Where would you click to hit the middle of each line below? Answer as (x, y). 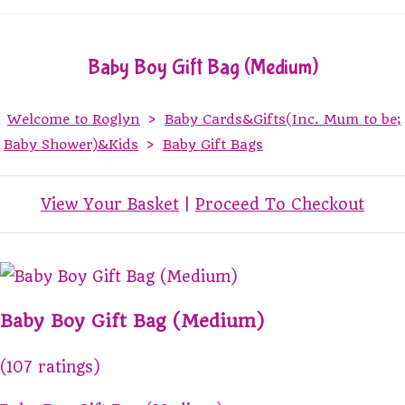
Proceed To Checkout (280, 204)
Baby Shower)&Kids (71, 144)
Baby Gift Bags (213, 144)
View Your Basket (110, 204)
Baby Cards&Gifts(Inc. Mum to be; (283, 119)
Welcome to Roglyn (74, 119)
